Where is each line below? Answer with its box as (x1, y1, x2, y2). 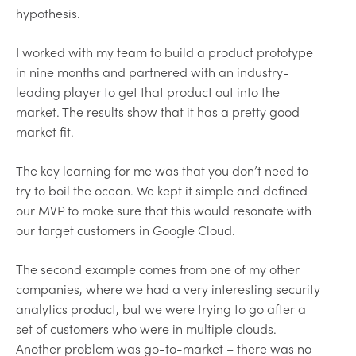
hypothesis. (16, 3, 80, 22)
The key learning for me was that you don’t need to (16, 161, 308, 180)
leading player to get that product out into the (16, 82, 280, 101)
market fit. (16, 122, 74, 141)
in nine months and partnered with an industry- (16, 62, 289, 81)
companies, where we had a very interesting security (16, 279, 320, 298)
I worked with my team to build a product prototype (16, 42, 313, 61)
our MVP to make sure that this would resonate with (16, 200, 311, 219)
